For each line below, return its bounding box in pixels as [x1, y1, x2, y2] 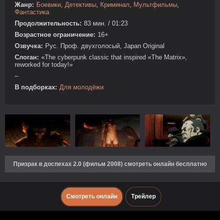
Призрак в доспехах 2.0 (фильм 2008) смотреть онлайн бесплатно [13, 161, 207, 168]
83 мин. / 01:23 [84, 20, 128, 27]
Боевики [36, 1, 61, 8]
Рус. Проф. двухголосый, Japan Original [45, 42, 165, 50]
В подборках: [15, 83, 57, 91]
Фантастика [15, 8, 49, 16]
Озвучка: [15, 42, 43, 50]
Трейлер [131, 193, 156, 200]
